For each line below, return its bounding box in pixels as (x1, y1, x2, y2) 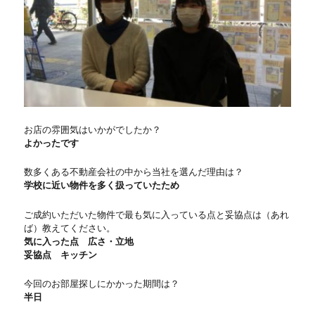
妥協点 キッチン (24, 249, 98, 260)
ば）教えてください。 (24, 222, 116, 233)
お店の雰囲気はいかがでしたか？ (24, 124, 162, 135)
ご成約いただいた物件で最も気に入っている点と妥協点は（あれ (24, 209, 290, 220)
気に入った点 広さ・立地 (24, 236, 134, 247)
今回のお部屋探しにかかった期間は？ (24, 278, 180, 289)
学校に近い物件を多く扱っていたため (24, 180, 180, 191)
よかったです (24, 137, 79, 148)
